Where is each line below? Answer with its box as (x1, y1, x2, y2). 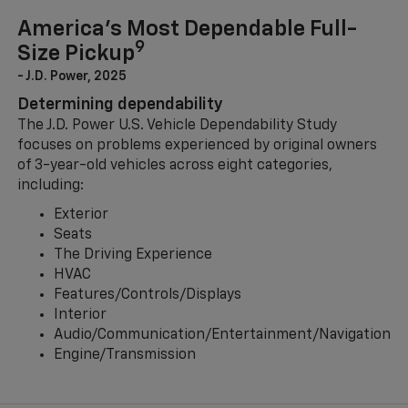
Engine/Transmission (53, 348, 196, 363)
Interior (53, 308, 107, 323)
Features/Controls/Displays (53, 288, 241, 303)
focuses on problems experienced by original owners (16, 138, 377, 154)
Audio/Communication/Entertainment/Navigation (53, 328, 391, 343)
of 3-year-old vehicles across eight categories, (16, 158, 332, 174)
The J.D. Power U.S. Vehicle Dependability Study (16, 118, 337, 134)
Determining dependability (16, 97, 223, 114)
